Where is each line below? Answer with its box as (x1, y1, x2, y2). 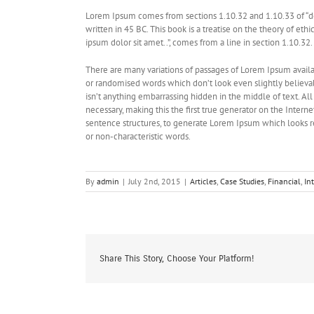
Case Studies (220, 176, 264, 186)
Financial (268, 176, 301, 186)
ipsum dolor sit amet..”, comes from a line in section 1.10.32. (86, 36, 313, 48)
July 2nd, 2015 (128, 176, 181, 186)
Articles (190, 176, 217, 186)
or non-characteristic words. (86, 130, 191, 142)
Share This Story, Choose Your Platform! (100, 252, 254, 264)
